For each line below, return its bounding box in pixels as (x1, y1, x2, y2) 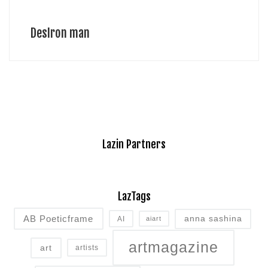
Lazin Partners (102, 137, 166, 151)
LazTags (117, 190, 151, 203)
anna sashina (184, 214, 242, 223)
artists (75, 243, 99, 252)
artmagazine (128, 239, 218, 256)
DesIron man (30, 25, 90, 41)
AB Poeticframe (23, 214, 94, 224)
